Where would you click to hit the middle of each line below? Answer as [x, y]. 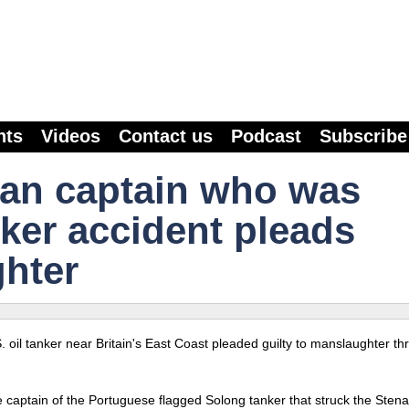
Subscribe [363, 136]
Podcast [266, 136]
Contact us [166, 136]
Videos [71, 136]
